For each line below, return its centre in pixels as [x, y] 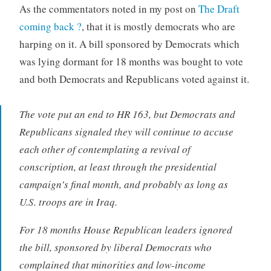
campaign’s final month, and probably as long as [123, 184]
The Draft [219, 8]
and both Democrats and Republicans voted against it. [134, 79]
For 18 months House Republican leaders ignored [126, 230]
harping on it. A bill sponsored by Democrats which [129, 44]
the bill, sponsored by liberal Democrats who [115, 247]
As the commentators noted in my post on [109, 8]
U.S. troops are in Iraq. [68, 202]
